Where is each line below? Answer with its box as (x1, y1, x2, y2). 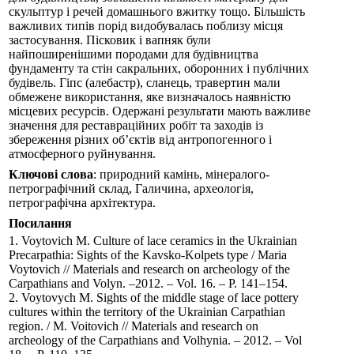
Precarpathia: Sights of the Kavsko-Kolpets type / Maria (9, 248, 287, 262)
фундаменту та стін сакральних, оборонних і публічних (9, 62, 309, 75)
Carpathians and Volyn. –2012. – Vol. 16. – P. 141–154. (9, 277, 288, 290)
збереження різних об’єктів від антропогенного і (9, 133, 272, 146)
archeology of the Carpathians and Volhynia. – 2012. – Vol (9, 333, 302, 347)
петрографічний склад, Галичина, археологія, (9, 182, 254, 195)
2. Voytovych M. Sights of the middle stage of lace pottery (9, 291, 299, 304)
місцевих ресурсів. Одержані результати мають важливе (9, 104, 311, 118)
